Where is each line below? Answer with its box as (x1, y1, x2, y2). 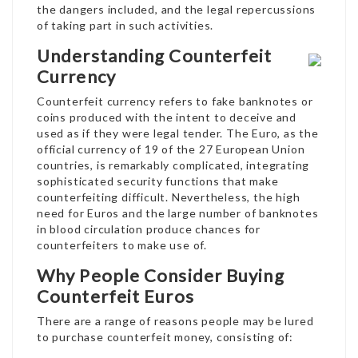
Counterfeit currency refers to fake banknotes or (37, 94, 313, 108)
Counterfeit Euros (37, 285, 194, 307)
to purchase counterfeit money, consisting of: (37, 330, 293, 344)
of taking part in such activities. (37, 18, 214, 32)
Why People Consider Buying (37, 265, 284, 286)
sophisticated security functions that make (37, 174, 279, 188)
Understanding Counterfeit (37, 45, 272, 66)
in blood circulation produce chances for (37, 222, 261, 236)
